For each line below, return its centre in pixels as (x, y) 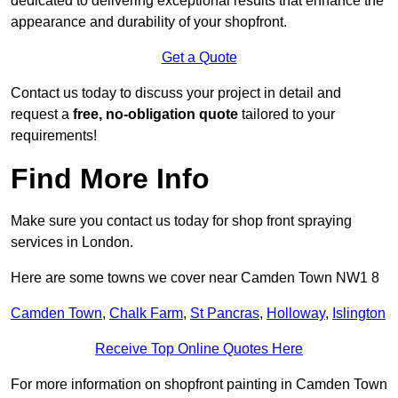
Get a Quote (199, 58)
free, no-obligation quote (155, 115)
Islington (359, 314)
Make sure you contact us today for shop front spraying (181, 221)
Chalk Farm (146, 314)
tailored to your (287, 115)
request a (42, 115)
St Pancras (225, 314)
